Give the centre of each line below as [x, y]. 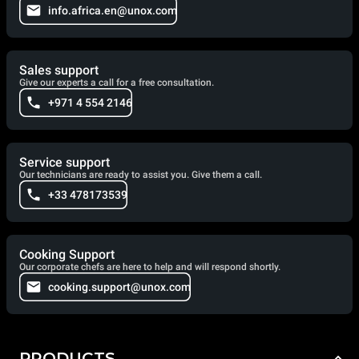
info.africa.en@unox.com [113, 10]
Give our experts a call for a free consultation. [117, 82]
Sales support [59, 70]
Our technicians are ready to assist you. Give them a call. [141, 174]
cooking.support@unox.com [119, 286]
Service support [65, 162]
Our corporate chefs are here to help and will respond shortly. [150, 266]
